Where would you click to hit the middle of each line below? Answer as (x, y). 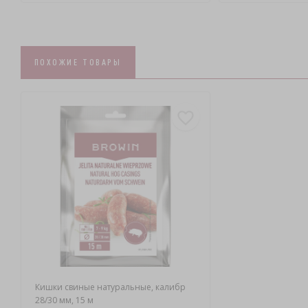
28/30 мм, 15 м (64, 300)
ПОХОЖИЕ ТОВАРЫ (78, 62)
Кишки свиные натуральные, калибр (110, 287)
